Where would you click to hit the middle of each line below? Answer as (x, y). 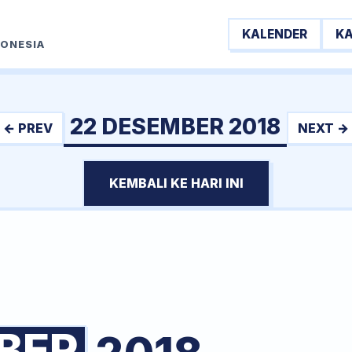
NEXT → (323, 128)
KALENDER (275, 34)
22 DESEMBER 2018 (175, 126)
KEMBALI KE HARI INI (176, 183)
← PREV (28, 128)
